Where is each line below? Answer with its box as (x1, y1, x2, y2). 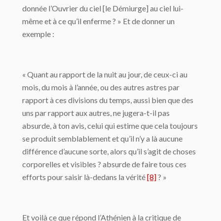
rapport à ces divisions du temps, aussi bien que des (22, 95, 193, 105)
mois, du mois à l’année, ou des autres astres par (22, 82, 180, 92)
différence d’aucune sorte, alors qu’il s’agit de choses (22, 147, 196, 156)
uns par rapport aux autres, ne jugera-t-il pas (22, 108, 170, 118)
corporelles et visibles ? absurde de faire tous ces (22, 159, 186, 169)
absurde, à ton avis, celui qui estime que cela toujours (22, 121, 198, 131)
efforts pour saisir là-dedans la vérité (22, 172, 147, 182)
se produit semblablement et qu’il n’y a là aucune (22, 134, 183, 144)
